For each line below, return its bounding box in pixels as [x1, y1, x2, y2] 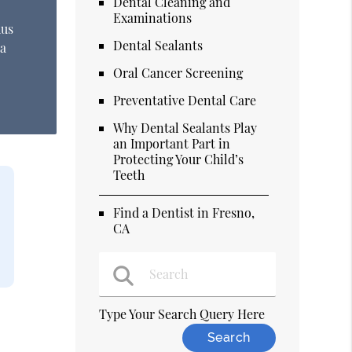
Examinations [113, 9, 192, 26]
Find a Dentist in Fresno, [113, 203, 255, 221]
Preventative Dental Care [113, 91, 257, 108]
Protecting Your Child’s [113, 150, 244, 167]
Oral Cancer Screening [113, 64, 244, 81]
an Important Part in [113, 134, 231, 152]
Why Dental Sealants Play [113, 119, 258, 136]
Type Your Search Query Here [99, 305, 266, 322]
